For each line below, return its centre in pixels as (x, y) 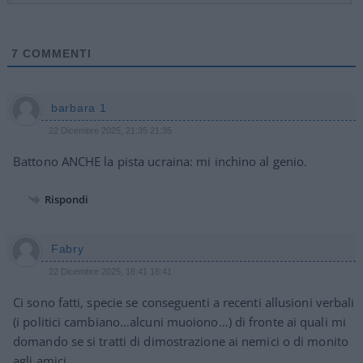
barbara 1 (79, 108)
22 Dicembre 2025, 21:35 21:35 (110, 130)
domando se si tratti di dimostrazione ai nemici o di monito (181, 341)
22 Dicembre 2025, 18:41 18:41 (110, 271)
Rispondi (66, 199)
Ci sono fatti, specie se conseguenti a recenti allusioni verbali (184, 302)
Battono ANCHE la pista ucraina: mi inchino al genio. (160, 161)
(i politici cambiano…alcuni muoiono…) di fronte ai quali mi (179, 322)
